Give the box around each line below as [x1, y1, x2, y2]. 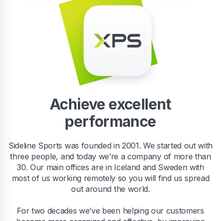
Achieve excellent [50, 95, 171, 113]
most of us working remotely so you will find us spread [11, 173, 210, 183]
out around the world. [71, 184, 150, 194]
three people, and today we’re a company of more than [10, 151, 211, 161]
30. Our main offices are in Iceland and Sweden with [17, 162, 204, 172]
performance [65, 112, 156, 130]
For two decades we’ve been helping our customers [17, 206, 204, 216]
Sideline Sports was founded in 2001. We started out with [8, 141, 213, 150]
